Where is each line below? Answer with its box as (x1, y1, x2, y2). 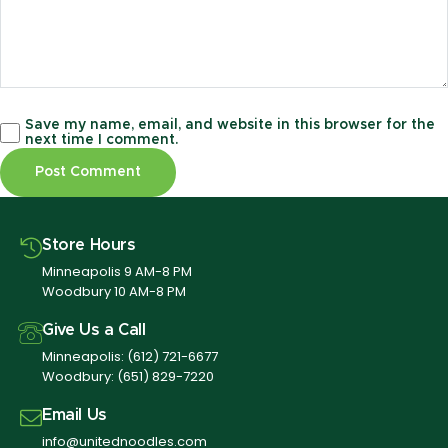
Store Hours (42, 237, 136, 254)
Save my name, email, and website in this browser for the (25, 117, 436, 132)
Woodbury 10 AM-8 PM (42, 282, 186, 302)
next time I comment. (25, 132, 180, 147)
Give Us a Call (42, 322, 146, 339)
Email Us (42, 407, 107, 424)
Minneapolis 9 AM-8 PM (42, 262, 192, 282)
